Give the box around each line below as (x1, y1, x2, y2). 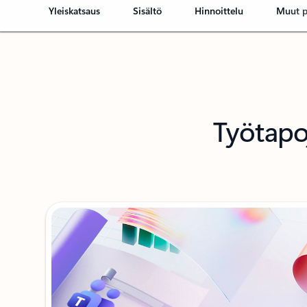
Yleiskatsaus (49, 4, 101, 17)
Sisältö (133, 4, 162, 17)
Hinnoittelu (195, 4, 244, 17)
